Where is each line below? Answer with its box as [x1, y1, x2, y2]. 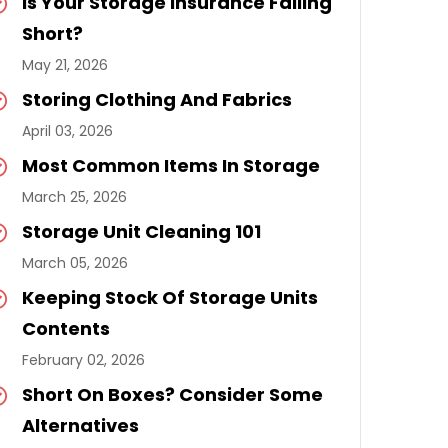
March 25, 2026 [22, 187, 127, 207]
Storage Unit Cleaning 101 [22, 219, 261, 244]
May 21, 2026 [22, 55, 108, 75]
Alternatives [22, 413, 139, 438]
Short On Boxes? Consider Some [22, 382, 323, 407]
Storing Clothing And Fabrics [22, 87, 292, 112]
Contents [22, 316, 110, 341]
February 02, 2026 [22, 350, 145, 370]
